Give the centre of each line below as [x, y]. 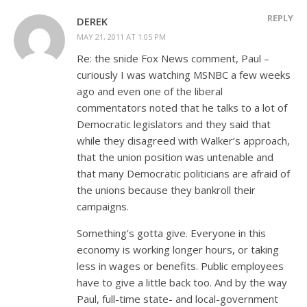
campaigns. [103, 206]
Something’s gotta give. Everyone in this [171, 233]
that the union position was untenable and [175, 157]
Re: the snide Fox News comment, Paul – [173, 58]
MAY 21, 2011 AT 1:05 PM [121, 36]
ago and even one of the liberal [150, 91]
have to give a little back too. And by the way [182, 282]
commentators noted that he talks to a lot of [182, 107]
